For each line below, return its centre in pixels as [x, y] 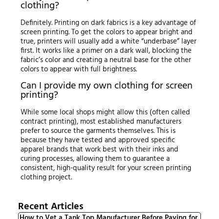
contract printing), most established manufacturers [101, 121]
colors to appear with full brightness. [78, 69]
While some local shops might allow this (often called [105, 112]
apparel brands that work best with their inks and [99, 149]
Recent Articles [51, 207]
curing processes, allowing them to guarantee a [95, 159]
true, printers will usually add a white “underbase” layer [108, 41]
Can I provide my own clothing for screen [106, 86]
